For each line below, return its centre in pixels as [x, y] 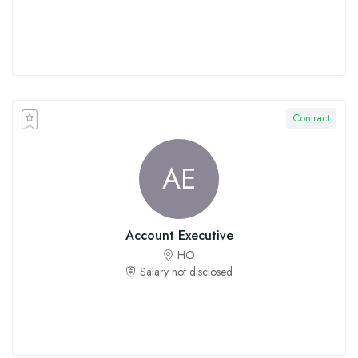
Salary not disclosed [186, 272]
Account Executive [179, 235]
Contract [311, 119]
